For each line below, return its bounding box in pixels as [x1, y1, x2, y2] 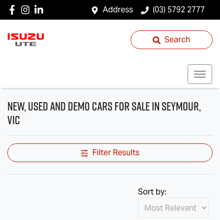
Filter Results [92, 147, 139, 158]
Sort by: [138, 187, 166, 197]
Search [165, 34, 191, 45]
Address [103, 4, 133, 15]
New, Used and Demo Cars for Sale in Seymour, [7, 98, 201, 114]
